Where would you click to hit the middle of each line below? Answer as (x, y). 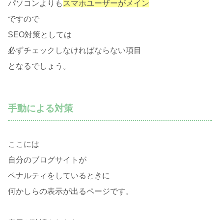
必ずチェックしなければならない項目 (75, 51)
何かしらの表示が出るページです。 (71, 192)
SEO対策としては (40, 35)
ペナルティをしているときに (59, 176)
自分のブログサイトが (47, 160)
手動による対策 (41, 108)
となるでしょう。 (39, 66)
